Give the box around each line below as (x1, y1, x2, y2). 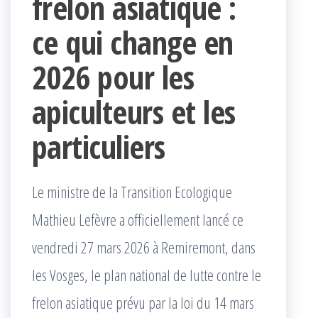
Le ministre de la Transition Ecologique (32, 180, 232, 202)
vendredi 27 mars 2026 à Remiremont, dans (32, 236, 256, 258)
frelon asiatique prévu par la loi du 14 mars (32, 291, 254, 313)
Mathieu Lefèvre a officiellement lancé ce (32, 208, 243, 230)
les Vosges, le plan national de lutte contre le (32, 263, 261, 285)
